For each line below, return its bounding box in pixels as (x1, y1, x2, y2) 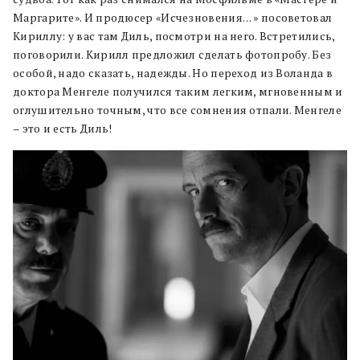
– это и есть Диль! (13, 121, 112, 136)
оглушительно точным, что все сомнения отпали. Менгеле (13, 102, 342, 117)
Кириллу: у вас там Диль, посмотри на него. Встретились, (13, 28, 335, 43)
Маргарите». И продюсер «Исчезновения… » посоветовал (13, 10, 333, 25)
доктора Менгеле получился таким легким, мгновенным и (13, 84, 343, 99)
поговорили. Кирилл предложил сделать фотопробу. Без (13, 47, 332, 62)
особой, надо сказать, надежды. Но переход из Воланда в (13, 65, 333, 80)
